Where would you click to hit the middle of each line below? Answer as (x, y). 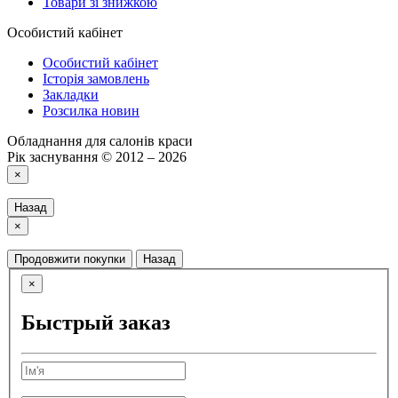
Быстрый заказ (96, 323)
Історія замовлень (96, 78)
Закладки (71, 94)
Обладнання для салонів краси (100, 140)
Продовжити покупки (70, 259)
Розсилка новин (91, 110)
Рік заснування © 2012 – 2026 (97, 156)
